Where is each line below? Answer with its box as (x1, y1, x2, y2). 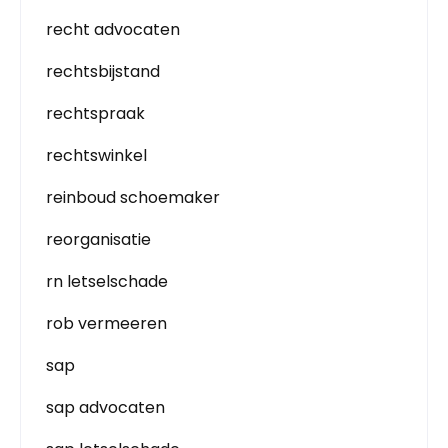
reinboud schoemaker (46, 186, 220, 209)
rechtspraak (46, 102, 145, 125)
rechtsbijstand (46, 60, 160, 83)
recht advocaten (46, 18, 180, 41)
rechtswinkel (46, 144, 147, 167)
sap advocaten (46, 396, 165, 419)
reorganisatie (46, 228, 151, 251)
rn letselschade (46, 270, 168, 293)
